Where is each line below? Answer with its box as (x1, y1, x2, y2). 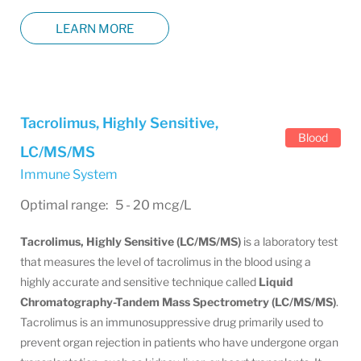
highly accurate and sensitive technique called (20, 275, 259, 288)
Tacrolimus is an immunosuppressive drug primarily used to (20, 315, 323, 329)
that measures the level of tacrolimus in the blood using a (20, 255, 311, 268)
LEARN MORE (56, 21, 134, 36)
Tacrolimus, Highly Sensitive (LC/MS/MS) (20, 234, 241, 248)
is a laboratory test (241, 234, 338, 248)
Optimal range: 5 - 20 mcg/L (20, 197, 192, 213)
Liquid (259, 275, 293, 288)
